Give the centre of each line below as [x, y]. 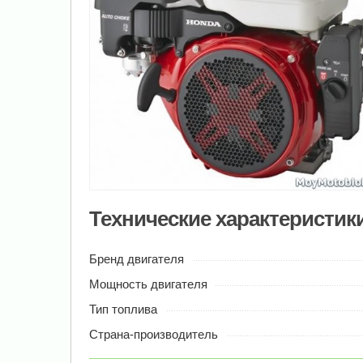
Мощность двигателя [148, 284]
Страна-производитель [154, 335]
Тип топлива [123, 310]
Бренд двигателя [137, 259]
